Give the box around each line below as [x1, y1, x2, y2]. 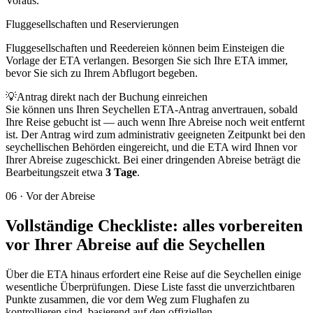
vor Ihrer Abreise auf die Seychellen [6, 235, 265, 254]
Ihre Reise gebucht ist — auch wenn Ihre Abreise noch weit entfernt [6, 115, 305, 128]
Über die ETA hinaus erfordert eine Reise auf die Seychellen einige [6, 268, 301, 280]
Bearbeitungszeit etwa [6, 166, 105, 178]
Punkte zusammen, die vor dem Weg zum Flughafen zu [6, 293, 249, 305]
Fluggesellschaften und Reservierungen [6, 17, 179, 30]
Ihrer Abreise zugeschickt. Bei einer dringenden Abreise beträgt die [6, 153, 300, 166]
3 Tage [105, 166, 137, 178]
